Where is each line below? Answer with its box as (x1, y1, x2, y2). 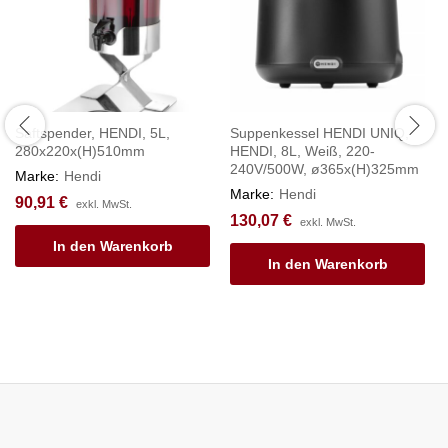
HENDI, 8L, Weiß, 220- (230, 142, 375, 159)
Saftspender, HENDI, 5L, (15, 124, 170, 141)
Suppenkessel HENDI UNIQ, (230, 124, 409, 141)
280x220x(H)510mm (15, 142, 145, 159)
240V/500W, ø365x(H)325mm (230, 160, 419, 177)
